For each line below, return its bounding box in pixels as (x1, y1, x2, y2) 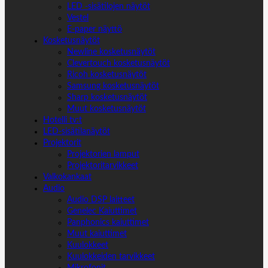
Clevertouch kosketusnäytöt (67, 59, 170, 68)
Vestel (67, 13, 89, 22)
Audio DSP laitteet (67, 195, 135, 204)
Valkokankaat (43, 172, 92, 181)
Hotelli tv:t (43, 115, 82, 124)
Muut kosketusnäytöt (67, 104, 146, 113)
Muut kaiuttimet (67, 229, 127, 238)
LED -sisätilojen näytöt (67, 2, 150, 11)
